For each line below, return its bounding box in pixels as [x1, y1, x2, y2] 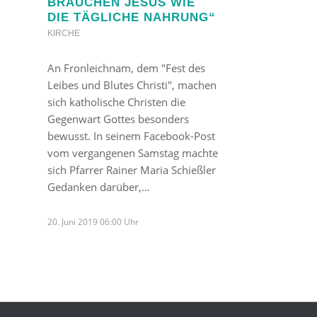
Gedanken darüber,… [47, 179, 150, 194]
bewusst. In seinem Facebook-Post [47, 128, 215, 143]
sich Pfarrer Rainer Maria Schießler [47, 162, 216, 177]
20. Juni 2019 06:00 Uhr [47, 215, 139, 228]
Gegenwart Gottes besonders [47, 111, 189, 126]
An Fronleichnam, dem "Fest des [47, 60, 205, 75]
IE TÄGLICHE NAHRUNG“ [47, 10, 209, 23]
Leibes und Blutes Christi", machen [47, 77, 217, 92]
